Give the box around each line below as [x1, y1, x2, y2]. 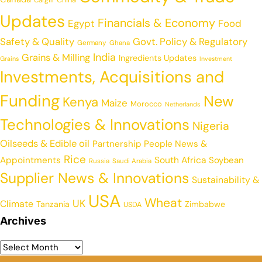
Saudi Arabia [112, 157, 151, 166]
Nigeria [192, 119, 229, 134]
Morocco [130, 99, 162, 109]
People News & [144, 138, 207, 150]
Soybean [209, 154, 244, 167]
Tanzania [36, 199, 70, 210]
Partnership [92, 138, 141, 150]
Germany [77, 38, 106, 48]
